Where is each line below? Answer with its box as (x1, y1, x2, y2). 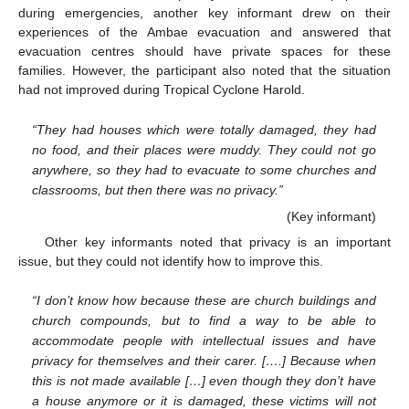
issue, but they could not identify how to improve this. (18, 253, 323, 268)
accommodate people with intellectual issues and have (32, 333, 376, 349)
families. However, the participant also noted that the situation (18, 62, 391, 78)
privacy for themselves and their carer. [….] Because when (32, 353, 376, 369)
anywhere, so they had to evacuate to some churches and (32, 162, 376, 177)
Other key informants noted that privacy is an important (44, 234, 391, 249)
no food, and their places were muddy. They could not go (32, 142, 376, 157)
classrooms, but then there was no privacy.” (32, 182, 284, 197)
